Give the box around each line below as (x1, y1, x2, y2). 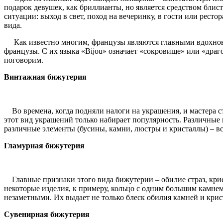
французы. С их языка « (4, 46, 85, 55)
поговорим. (4, 55, 43, 64)
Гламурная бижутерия (4, 141, 85, 150)
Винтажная (4, 72, 45, 81)
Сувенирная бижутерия (4, 210, 90, 219)
